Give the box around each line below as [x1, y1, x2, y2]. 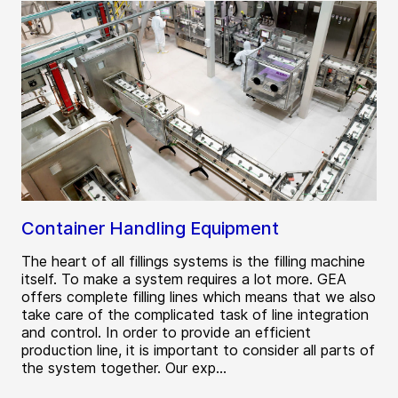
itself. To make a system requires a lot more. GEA [21, 270, 346, 289]
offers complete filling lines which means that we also [21, 288, 376, 306]
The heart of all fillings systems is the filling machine [21, 252, 365, 271]
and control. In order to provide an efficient [21, 323, 311, 342]
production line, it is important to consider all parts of [21, 341, 375, 360]
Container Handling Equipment [21, 218, 279, 240]
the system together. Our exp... [21, 359, 227, 378]
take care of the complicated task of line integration [21, 306, 369, 324]
